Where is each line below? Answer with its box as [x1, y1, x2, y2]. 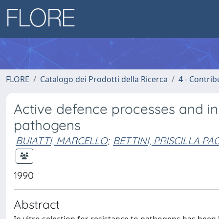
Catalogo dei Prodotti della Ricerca [40, 74, 168, 85]
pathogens [14, 116, 81, 133]
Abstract [14, 197, 60, 212]
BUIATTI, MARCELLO [16, 134, 107, 147]
